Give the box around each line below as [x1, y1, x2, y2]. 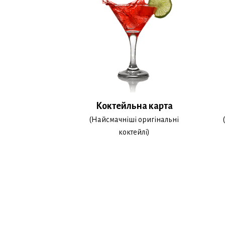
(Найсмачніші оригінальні [89, 116, 179, 124]
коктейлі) [119, 128, 150, 137]
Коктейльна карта [95, 101, 173, 111]
